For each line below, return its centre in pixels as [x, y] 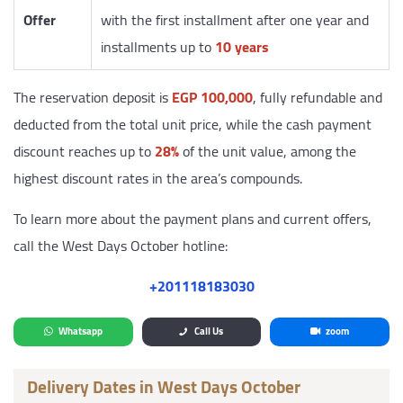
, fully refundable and [318, 97]
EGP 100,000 [212, 97]
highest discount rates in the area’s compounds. [158, 178]
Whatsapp [80, 330]
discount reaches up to [84, 151]
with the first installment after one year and [235, 19]
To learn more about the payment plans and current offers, [193, 218]
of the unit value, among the [268, 151]
